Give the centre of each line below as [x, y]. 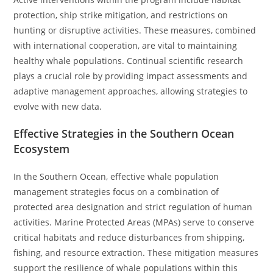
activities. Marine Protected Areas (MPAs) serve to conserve [134, 222]
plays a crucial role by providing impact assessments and [131, 76]
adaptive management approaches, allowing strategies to [131, 91]
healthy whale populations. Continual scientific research [129, 61]
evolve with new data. [58, 106]
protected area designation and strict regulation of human [133, 207]
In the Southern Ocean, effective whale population [116, 176]
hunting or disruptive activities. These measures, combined [135, 30]
